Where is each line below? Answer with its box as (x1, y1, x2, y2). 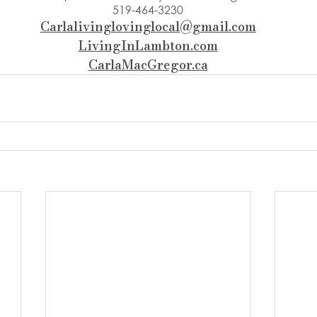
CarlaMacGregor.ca (88, 55, 208, 75)
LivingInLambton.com (78, 36, 218, 56)
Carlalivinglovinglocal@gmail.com (40, 17, 256, 37)
